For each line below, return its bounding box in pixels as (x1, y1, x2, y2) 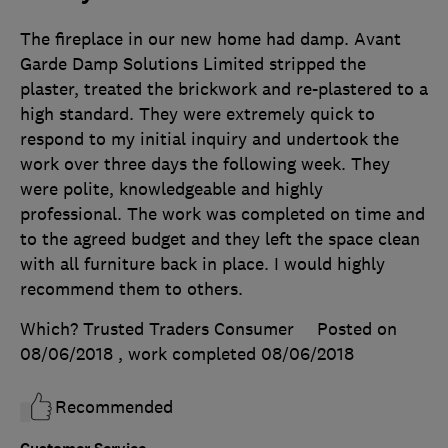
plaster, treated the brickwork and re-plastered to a (20, 77, 428, 100)
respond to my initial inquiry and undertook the (20, 127, 399, 150)
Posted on (317, 317, 397, 340)
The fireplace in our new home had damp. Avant (20, 27, 401, 50)
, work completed (118, 342, 261, 365)
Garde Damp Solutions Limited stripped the (20, 52, 366, 75)
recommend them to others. (20, 277, 243, 300)
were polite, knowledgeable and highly (20, 177, 323, 200)
